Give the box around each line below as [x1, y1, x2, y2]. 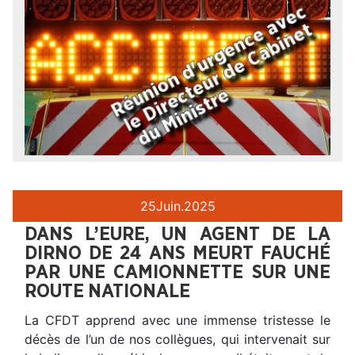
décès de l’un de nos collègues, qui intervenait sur [25, 331, 330, 348]
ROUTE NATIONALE [25, 282, 190, 302]
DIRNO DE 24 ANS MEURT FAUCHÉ [25, 244, 330, 264]
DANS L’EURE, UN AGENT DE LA [25, 225, 330, 245]
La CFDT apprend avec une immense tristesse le [25, 312, 330, 329]
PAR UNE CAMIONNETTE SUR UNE [25, 263, 330, 283]
